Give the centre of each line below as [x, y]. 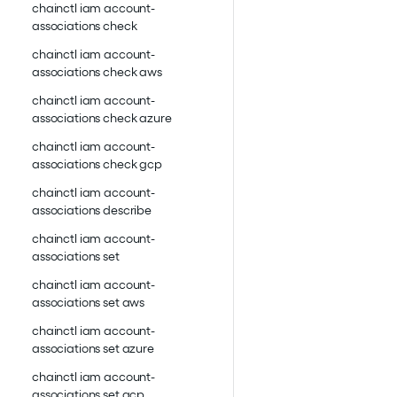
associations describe [92, 210]
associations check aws [97, 72]
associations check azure [102, 118]
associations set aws [89, 303]
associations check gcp [97, 164]
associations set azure [93, 349]
